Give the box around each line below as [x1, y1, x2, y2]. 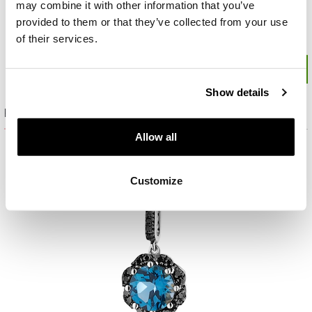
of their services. [16, 32, 97, 45]
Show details [205, 86, 270, 98]
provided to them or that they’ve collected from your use [16, 15, 288, 28]
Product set [4, 106, 58, 120]
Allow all [135, 130, 177, 143]
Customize [130, 174, 182, 187]
